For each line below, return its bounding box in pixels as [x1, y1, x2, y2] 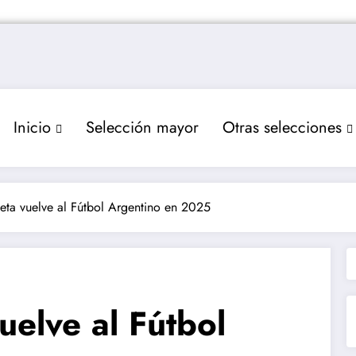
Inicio [13, 115, 51, 139]
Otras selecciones [222, 115, 342, 139]
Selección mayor [85, 115, 199, 139]
